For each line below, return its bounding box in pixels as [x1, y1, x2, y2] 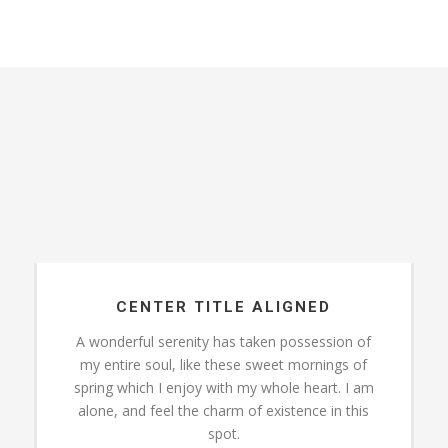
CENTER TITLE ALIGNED [116, 297, 332, 316]
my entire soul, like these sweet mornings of [80, 354, 368, 374]
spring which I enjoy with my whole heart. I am [73, 377, 374, 397]
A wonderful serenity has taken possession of [76, 331, 372, 351]
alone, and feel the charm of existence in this [78, 400, 370, 420]
